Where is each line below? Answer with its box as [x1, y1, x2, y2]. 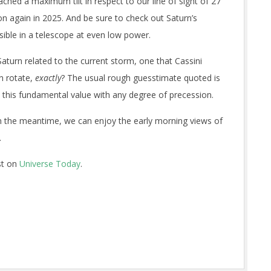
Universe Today [19, 158, 80, 169]
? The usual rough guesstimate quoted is [61, 72, 220, 83]
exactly [35, 72, 61, 83]
